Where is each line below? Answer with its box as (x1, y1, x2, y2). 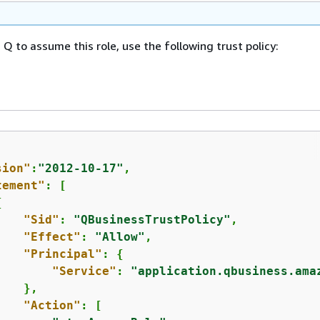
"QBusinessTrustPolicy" (73, 213, 231, 226)
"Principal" (23, 247, 102, 261)
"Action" (23, 299, 81, 312)
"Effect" (23, 230, 81, 244)
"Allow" (94, 230, 145, 244)
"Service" (51, 264, 116, 278)
